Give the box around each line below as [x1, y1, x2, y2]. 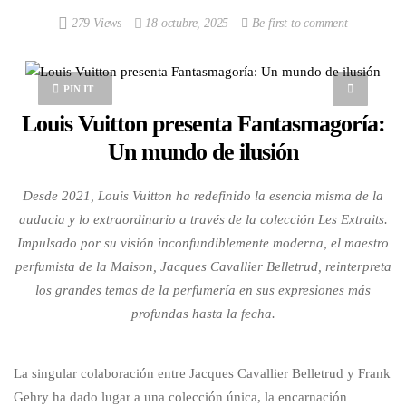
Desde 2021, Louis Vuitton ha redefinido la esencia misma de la [23, 188, 383, 203]
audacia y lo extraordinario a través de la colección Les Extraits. [18, 211, 388, 227]
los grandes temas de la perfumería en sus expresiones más [35, 282, 371, 297]
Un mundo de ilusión [108, 138, 298, 165]
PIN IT [63, 83, 93, 94]
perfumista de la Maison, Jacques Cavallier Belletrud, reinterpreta [14, 258, 391, 274]
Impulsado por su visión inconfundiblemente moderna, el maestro [17, 235, 389, 250]
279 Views [67, 16, 125, 30]
